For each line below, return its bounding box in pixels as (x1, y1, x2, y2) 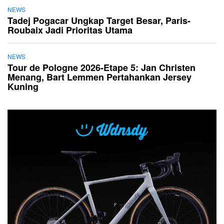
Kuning (7, 80, 38, 93)
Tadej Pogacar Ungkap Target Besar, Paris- (7, 14, 190, 27)
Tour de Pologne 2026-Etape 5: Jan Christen (7, 61, 195, 74)
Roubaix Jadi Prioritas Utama (7, 23, 132, 37)
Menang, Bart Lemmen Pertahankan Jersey (7, 70, 191, 84)
